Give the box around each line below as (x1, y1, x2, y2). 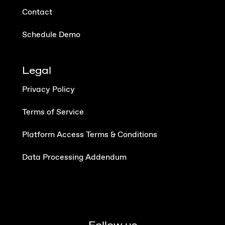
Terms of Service (22, 107, 84, 118)
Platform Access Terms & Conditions (22, 130, 157, 141)
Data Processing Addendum (22, 152, 127, 163)
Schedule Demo (22, 30, 80, 41)
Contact (22, 7, 52, 18)
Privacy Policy (22, 84, 75, 95)
